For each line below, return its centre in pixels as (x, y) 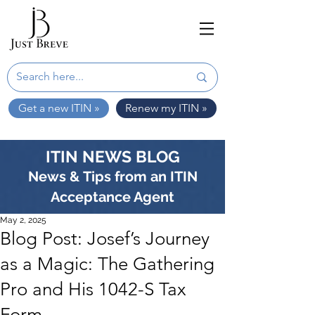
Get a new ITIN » (59, 108)
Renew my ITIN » (166, 108)
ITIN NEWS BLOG (112, 156)
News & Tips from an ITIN (112, 176)
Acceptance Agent (112, 197)
